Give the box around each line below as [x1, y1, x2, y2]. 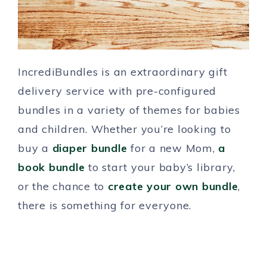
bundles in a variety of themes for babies [18, 103, 240, 117]
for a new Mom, [127, 141, 219, 156]
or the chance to [18, 179, 108, 194]
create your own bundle [107, 179, 238, 194]
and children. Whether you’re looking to [18, 122, 231, 136]
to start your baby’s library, [85, 160, 235, 175]
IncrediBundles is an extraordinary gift [18, 65, 228, 79]
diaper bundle [52, 141, 128, 156]
